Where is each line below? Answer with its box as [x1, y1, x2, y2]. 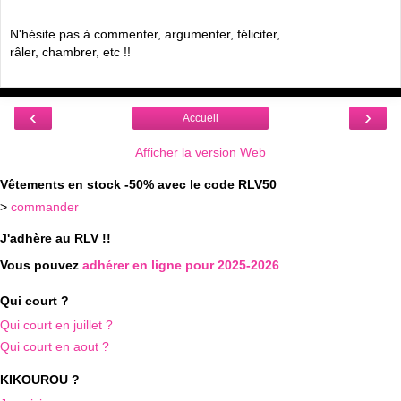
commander [11, 199, 79, 214]
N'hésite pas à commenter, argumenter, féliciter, [10, 26, 280, 41]
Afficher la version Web [135, 144, 266, 159]
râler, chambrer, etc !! [10, 44, 131, 59]
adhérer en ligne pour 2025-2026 [82, 257, 279, 272]
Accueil [183, 111, 218, 124]
